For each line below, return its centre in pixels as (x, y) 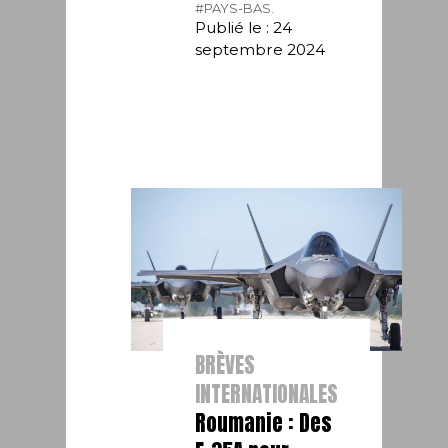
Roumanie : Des (264, 422)
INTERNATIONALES (267, 393)
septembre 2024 (260, 49)
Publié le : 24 (244, 27)
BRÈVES (225, 364)
